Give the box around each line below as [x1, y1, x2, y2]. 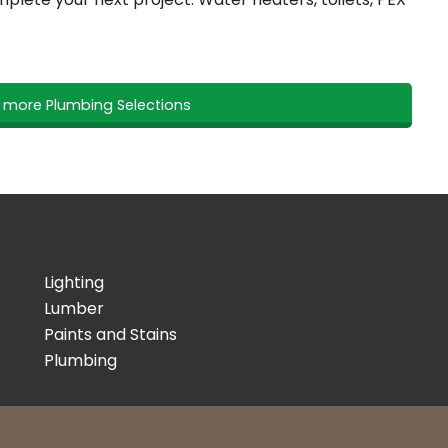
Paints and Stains [43, 323, 177, 347]
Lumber [43, 297, 104, 321]
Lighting [43, 271, 104, 295]
